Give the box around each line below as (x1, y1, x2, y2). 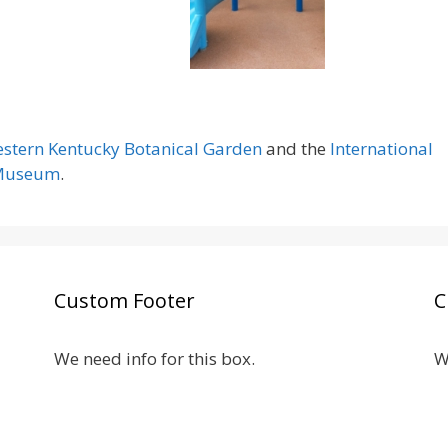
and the (262, 137, 330, 160)
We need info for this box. (53, 347, 255, 370)
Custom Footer (53, 287, 195, 314)
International (330, 137, 433, 160)
